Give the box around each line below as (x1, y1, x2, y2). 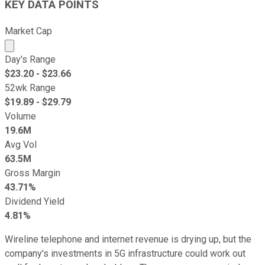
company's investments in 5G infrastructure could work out (5, 247, 245, 259)
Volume (5, 110, 36, 122)
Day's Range (5, 53, 56, 65)
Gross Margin (5, 167, 60, 179)
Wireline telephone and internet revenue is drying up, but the (5, 233, 251, 245)
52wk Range (5, 82, 56, 93)
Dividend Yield (5, 195, 64, 207)
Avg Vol (5, 138, 37, 150)
